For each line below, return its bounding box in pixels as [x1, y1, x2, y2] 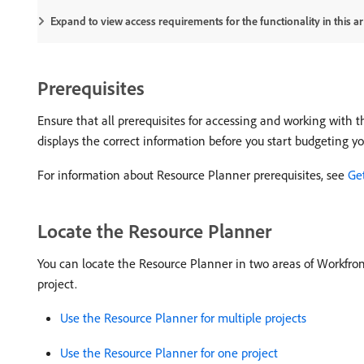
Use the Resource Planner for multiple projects [60, 310, 306, 326]
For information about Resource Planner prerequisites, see [37, 167, 348, 183]
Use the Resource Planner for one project [60, 344, 278, 361]
